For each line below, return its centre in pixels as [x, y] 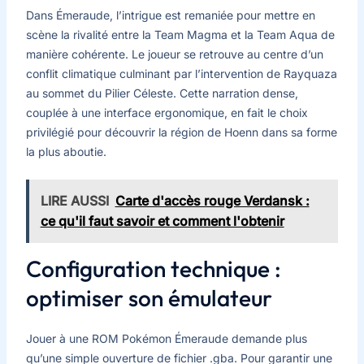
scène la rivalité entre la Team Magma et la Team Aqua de [180, 34]
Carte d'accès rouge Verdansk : [212, 201]
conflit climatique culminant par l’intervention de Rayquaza [181, 73]
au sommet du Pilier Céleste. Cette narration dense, [162, 93]
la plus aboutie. [66, 151]
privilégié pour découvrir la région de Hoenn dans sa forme [181, 132]
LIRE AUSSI [74, 201]
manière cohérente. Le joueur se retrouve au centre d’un [174, 54]
